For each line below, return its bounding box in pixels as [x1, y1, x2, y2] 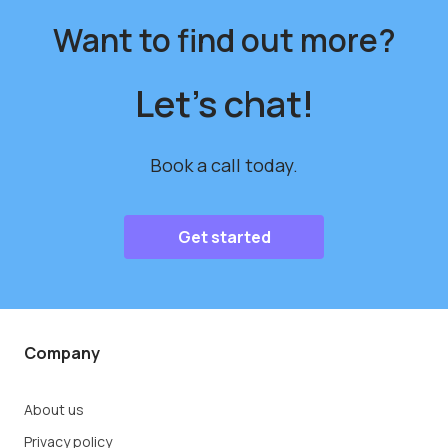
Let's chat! [134, 78, 314, 128]
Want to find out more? [52, 17, 396, 61]
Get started [177, 225, 271, 248]
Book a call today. [150, 152, 298, 177]
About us [24, 400, 84, 419]
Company [24, 342, 100, 364]
